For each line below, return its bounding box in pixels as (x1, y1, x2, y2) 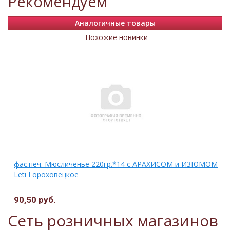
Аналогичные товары (74, 18, 156, 28)
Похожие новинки (85, 32, 148, 43)
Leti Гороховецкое (14, 169, 79, 180)
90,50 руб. (14, 195, 56, 205)
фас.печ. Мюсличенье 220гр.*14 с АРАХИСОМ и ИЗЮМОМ (14, 159, 218, 169)
